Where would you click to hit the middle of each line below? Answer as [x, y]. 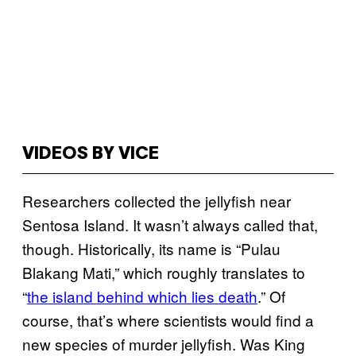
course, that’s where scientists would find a [168, 320]
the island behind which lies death [142, 296]
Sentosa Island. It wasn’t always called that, [170, 224]
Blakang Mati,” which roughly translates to [164, 272]
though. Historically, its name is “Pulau [151, 248]
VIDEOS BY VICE [91, 154]
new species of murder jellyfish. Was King [164, 344]
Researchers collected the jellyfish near [157, 201]
